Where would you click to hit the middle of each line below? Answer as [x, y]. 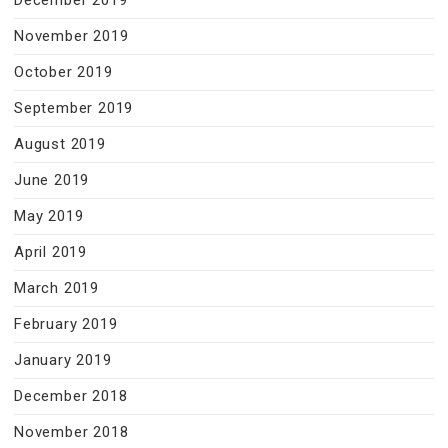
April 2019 [50, 251]
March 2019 [56, 287]
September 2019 [74, 107]
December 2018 [71, 395]
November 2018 [71, 431]
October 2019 [63, 71]
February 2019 [66, 323]
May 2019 [49, 215]
